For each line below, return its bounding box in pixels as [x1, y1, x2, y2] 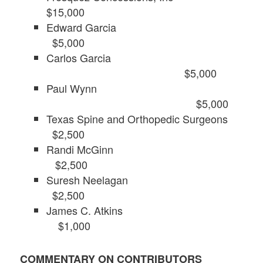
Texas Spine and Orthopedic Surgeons [46, 111, 243, 127]
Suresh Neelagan [46, 172, 243, 188]
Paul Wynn [46, 80, 97, 96]
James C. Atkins [46, 203, 238, 218]
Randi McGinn [46, 141, 240, 157]
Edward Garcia [46, 19, 243, 35]
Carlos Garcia [46, 50, 112, 66]
